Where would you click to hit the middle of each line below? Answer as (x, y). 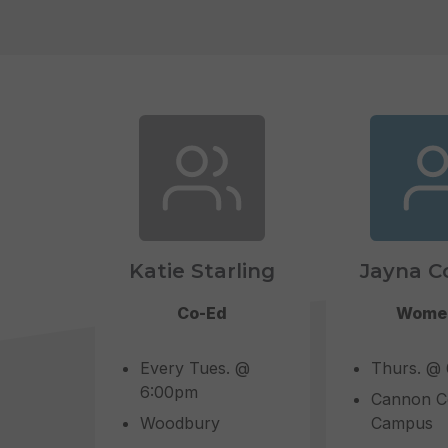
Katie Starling (202, 271)
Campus (401, 423)
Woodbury (179, 423)
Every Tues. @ (194, 368)
